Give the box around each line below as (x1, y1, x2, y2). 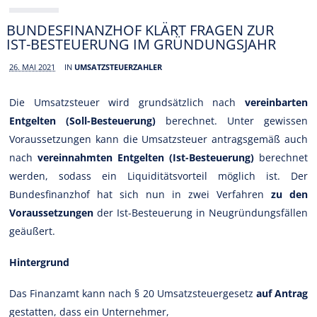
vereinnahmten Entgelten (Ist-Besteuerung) (38, 150, 254, 164)
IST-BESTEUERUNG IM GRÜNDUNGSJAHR (6, 34, 277, 54)
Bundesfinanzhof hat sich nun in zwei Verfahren (9, 187, 271, 201)
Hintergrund (9, 255, 70, 269)
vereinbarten (236, 95, 308, 109)
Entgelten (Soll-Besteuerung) (9, 113, 156, 127)
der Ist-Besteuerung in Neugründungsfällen (93, 205, 308, 219)
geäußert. (9, 224, 56, 238)
